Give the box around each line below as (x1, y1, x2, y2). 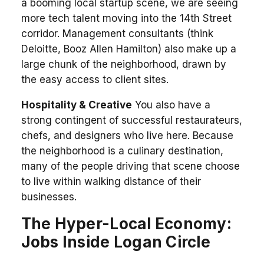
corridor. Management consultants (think (21, 27, 213, 39)
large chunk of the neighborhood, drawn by (21, 58, 226, 70)
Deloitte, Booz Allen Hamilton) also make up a (21, 42, 236, 55)
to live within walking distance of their (21, 175, 201, 187)
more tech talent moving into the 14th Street (21, 12, 232, 24)
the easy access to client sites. (21, 73, 169, 85)
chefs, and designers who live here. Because (21, 129, 233, 141)
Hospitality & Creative (21, 98, 132, 111)
